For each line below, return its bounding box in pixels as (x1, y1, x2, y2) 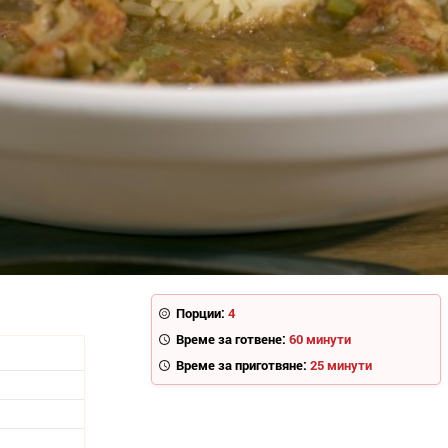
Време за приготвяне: (176, 356, 308, 375)
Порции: (176, 304, 226, 323)
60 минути (289, 330, 352, 349)
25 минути (310, 356, 373, 375)
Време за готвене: (176, 330, 287, 349)
